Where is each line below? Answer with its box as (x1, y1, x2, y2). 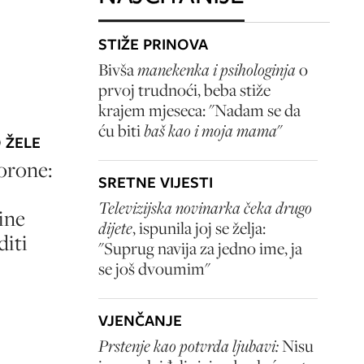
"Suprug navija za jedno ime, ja (98, 237, 302, 259)
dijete (98, 217, 132, 239)
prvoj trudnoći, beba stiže (98, 79, 271, 101)
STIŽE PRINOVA (98, 33, 208, 55)
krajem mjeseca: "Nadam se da (98, 99, 301, 121)
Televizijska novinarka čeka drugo (98, 197, 312, 219)
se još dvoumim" (98, 258, 210, 279)
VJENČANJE (98, 310, 182, 331)
